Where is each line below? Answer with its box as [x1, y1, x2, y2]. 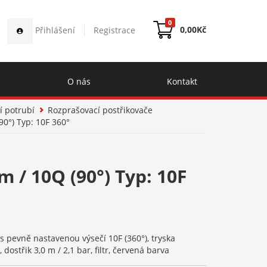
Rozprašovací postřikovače [47, 104, 153, 116]
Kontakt [167, 76, 197, 87]
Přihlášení [33, 24, 75, 36]
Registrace [94, 24, 135, 36]
